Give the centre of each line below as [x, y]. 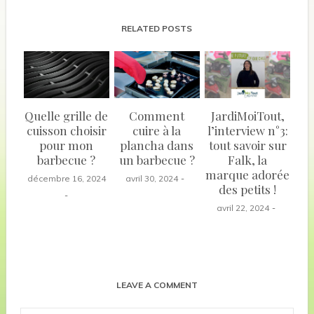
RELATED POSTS [157, 29]
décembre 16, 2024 [66, 178]
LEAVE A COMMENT [157, 285]
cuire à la [157, 130]
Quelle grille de [67, 115]
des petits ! [248, 189]
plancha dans [157, 145]
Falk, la [248, 159]
